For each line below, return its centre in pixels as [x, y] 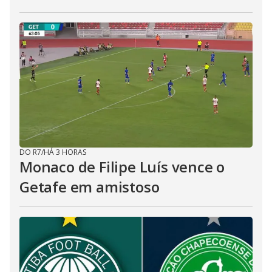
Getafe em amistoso [90, 187]
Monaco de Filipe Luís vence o [122, 167]
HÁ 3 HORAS [65, 152]
